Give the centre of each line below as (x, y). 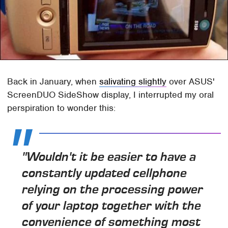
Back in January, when (53, 81)
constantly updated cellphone (105, 173)
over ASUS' (191, 81)
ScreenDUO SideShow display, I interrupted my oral (111, 94)
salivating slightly (133, 81)
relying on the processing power (113, 189)
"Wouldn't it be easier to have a (109, 156)
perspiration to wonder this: (62, 108)
